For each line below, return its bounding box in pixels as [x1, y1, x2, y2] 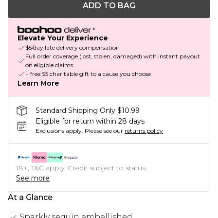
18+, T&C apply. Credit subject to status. [16, 163, 147, 173]
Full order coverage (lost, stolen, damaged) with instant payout [25, 53, 200, 60]
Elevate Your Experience [18, 34, 108, 43]
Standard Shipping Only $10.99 [36, 106, 140, 115]
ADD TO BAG [83, 1, 135, 10]
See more [16, 174, 50, 183]
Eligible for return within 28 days [36, 117, 145, 126]
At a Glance [8, 193, 53, 202]
